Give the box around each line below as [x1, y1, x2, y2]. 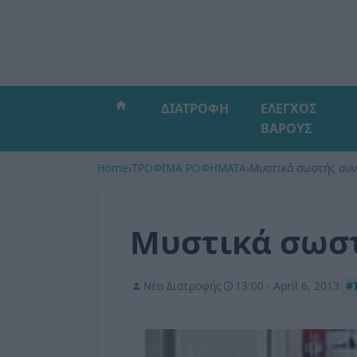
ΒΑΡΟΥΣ [261, 120, 312, 137]
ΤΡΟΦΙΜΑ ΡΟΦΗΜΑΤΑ [131, 160, 246, 175]
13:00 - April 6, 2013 [235, 278, 339, 294]
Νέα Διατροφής [143, 278, 222, 294]
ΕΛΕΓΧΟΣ [261, 100, 316, 117]
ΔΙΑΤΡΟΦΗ [161, 100, 229, 117]
